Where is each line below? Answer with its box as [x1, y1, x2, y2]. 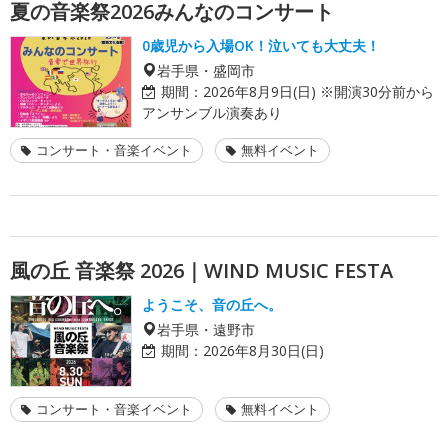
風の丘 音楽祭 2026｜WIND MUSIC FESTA [10, 256, 393, 284]
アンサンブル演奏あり [142, 102, 282, 122]
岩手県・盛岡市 [157, 62, 255, 77]
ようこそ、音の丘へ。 [142, 294, 282, 314]
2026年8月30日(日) [203, 340, 324, 360]
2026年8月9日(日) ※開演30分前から [203, 81, 434, 101]
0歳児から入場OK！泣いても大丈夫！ [142, 35, 380, 55]
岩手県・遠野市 [157, 321, 255, 336]
